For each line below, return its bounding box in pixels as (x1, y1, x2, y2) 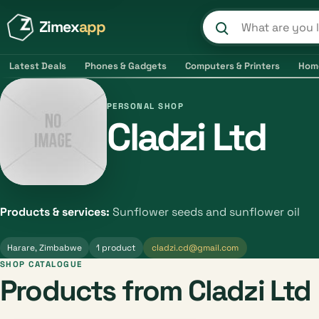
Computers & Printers (185, 60, 280, 72)
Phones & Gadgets (85, 60, 167, 72)
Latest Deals (9, 60, 66, 72)
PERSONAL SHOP (107, 101, 184, 111)
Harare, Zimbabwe (7, 242, 82, 253)
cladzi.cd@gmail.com (152, 242, 239, 253)
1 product (96, 242, 136, 253)
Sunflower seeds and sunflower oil (110, 204, 300, 219)
